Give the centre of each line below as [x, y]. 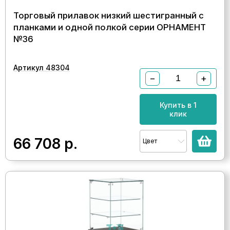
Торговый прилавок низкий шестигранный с [109, 15]
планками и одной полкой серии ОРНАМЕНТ [110, 27]
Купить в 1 [178, 105]
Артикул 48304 [42, 67]
